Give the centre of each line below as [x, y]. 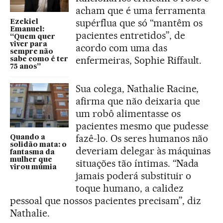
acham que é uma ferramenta [141, 11]
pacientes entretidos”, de [130, 36]
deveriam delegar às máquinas [143, 151]
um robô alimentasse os [128, 114]
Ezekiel [24, 22]
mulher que [31, 160]
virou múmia [33, 167]
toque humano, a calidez [130, 188]
